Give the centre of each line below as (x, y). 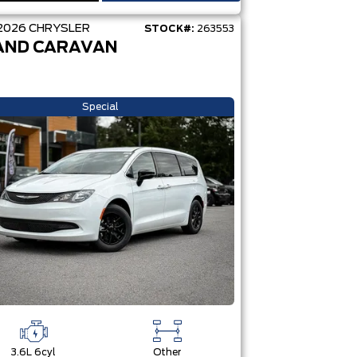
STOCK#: (169, 29)
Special (100, 107)
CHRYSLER (59, 29)
